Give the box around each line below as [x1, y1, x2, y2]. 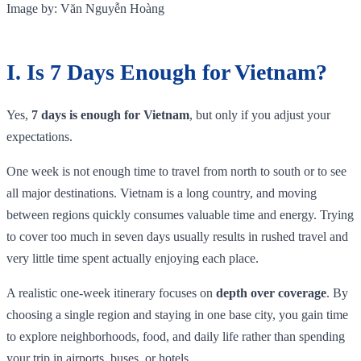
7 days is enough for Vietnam [31, 107, 189, 122]
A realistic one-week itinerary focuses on [6, 285, 216, 300]
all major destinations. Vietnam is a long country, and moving [6, 185, 317, 200]
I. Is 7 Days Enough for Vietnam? [6, 59, 327, 85]
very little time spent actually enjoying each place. [6, 251, 259, 265]
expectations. [6, 129, 73, 143]
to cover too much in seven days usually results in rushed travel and [6, 229, 348, 243]
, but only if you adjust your [189, 107, 330, 122]
